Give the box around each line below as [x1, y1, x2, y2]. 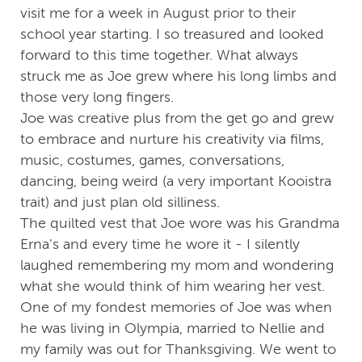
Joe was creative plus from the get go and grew [20, 110, 334, 127]
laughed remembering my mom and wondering [20, 257, 334, 274]
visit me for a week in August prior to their [20, 5, 296, 22]
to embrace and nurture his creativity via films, [20, 131, 324, 148]
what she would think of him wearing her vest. [20, 278, 325, 295]
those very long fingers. [20, 89, 174, 106]
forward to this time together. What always [20, 47, 298, 64]
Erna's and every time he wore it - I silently [20, 236, 300, 253]
